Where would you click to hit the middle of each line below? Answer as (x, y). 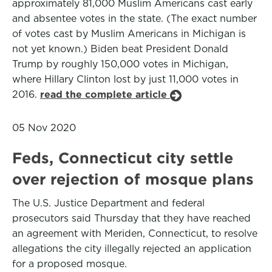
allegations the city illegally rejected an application (132, 249)
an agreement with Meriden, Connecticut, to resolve (135, 233)
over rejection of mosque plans (133, 179)
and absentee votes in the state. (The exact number (134, 19)
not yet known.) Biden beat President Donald (120, 49)
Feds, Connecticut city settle (123, 158)
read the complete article (105, 94)
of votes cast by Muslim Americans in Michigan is (129, 34)
